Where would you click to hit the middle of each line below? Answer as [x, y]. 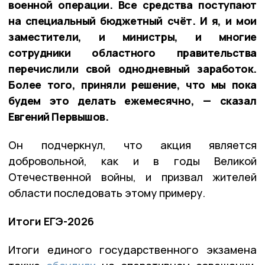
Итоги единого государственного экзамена [132, 250]
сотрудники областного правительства [132, 53]
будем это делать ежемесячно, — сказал [132, 101]
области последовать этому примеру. [107, 193]
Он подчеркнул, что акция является [132, 145]
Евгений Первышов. [59, 117]
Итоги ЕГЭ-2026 [51, 222]
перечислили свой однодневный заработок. [132, 69]
